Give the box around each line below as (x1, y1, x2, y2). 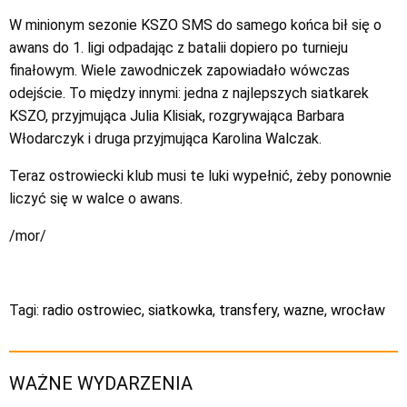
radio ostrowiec (43, 302, 142, 320)
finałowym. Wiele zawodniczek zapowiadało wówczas (9, 62, 350, 80)
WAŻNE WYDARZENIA (9, 372, 193, 395)
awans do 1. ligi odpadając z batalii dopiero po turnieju (9, 39, 348, 57)
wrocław (331, 302, 385, 320)
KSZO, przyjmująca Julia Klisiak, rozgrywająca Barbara (9, 107, 344, 125)
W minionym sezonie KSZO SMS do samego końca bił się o (9, 16, 382, 35)
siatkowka (148, 302, 213, 320)
